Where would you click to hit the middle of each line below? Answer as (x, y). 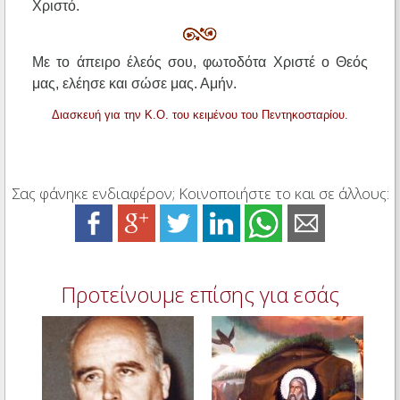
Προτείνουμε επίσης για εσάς (200, 294)
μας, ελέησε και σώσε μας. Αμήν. (134, 84)
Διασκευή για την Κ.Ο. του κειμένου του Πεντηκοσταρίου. (200, 115)
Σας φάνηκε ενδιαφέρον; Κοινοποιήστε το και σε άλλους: (200, 194)
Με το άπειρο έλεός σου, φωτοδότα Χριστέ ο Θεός (200, 62)
